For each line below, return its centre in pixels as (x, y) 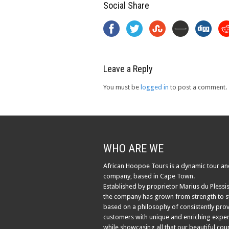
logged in (155, 87)
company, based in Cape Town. (149, 176)
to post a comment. (198, 87)
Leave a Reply (128, 68)
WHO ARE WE (133, 148)
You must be (122, 87)
